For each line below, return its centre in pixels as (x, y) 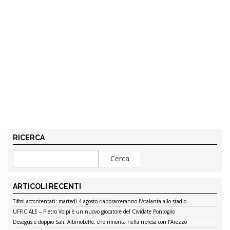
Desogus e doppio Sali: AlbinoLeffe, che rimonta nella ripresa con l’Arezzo (100, 222)
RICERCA (29, 137)
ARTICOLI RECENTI (47, 186)
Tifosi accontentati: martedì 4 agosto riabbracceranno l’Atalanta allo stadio (100, 201)
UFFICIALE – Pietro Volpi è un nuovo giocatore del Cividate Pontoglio (94, 211)
